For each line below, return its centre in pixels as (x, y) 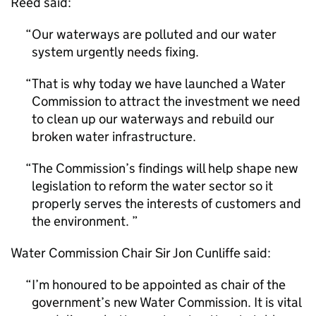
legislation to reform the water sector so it (152, 186)
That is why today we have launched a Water (159, 84)
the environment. (82, 221)
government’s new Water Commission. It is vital (166, 302)
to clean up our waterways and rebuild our (153, 119)
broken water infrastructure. (117, 136)
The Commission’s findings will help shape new (165, 168)
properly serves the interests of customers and (166, 203)
